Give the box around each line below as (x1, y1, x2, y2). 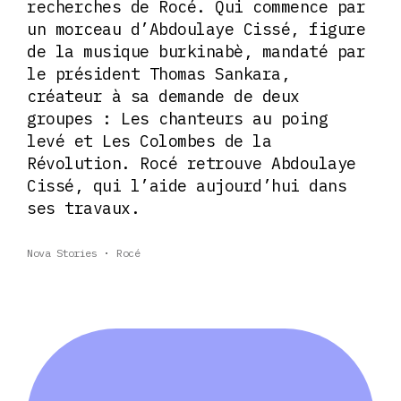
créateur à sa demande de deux (27, 85, 300, 107)
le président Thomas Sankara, (27, 63, 290, 84)
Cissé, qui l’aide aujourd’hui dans (27, 175, 346, 196)
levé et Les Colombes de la (27, 130, 271, 151)
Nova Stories (27, 245, 97, 260)
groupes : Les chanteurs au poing (27, 107, 328, 129)
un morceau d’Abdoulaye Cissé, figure (27, 18, 365, 39)
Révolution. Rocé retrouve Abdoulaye (27, 152, 356, 174)
